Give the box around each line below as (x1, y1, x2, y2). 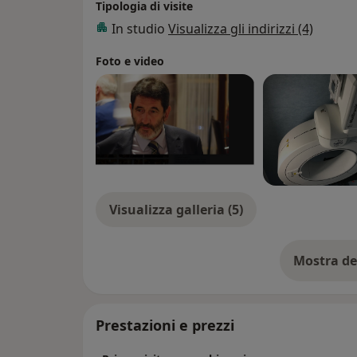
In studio (112, 19, 168, 37)
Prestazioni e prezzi (96, 315, 234, 335)
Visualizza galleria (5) (109, 200, 243, 218)
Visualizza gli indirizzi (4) (168, 19, 313, 37)
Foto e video (96, 53, 164, 69)
